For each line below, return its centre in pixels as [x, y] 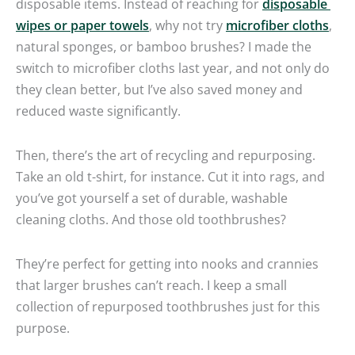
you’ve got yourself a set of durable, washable [152, 197]
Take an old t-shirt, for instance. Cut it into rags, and [170, 176]
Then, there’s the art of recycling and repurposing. [166, 155]
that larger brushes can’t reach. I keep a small [151, 284]
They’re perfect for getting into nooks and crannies [167, 263]
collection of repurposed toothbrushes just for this [168, 306]
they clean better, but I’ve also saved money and [159, 90]
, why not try [187, 25]
